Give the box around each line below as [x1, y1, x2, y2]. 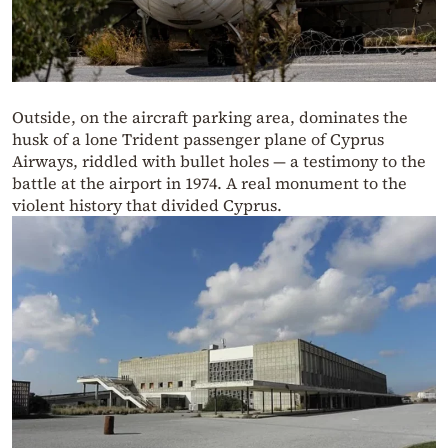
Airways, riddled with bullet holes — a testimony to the [12, 150, 426, 173]
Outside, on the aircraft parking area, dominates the [12, 106, 408, 129]
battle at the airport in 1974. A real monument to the [12, 172, 407, 195]
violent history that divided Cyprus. [12, 194, 282, 217]
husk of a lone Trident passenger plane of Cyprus [12, 128, 384, 151]
